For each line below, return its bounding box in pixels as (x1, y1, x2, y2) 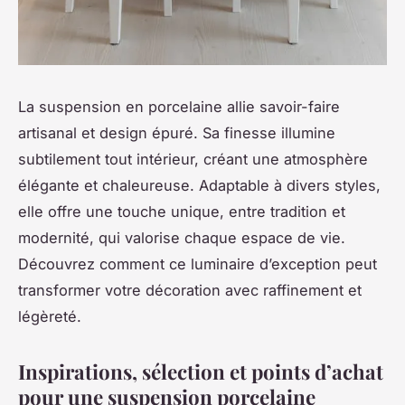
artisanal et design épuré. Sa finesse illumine (18, 124, 335, 143)
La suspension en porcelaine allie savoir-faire (18, 98, 340, 117)
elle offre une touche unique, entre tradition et (18, 202, 345, 221)
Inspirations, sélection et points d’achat (18, 358, 383, 386)
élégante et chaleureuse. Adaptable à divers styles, (18, 176, 381, 195)
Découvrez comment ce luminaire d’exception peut (18, 255, 377, 274)
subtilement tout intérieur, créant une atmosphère (18, 150, 368, 169)
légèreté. (18, 307, 81, 326)
